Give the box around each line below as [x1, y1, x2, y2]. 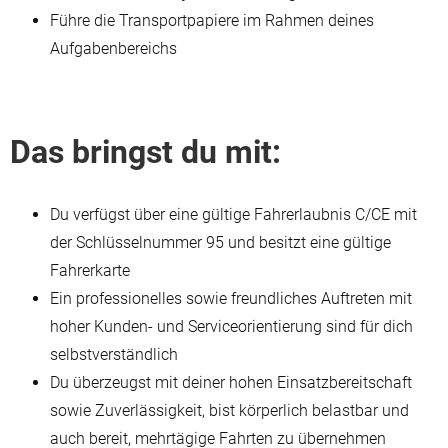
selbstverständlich [50, 344, 178, 364]
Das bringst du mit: [10, 132, 281, 171]
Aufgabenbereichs [50, 38, 181, 58]
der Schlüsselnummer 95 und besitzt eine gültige [50, 232, 391, 252]
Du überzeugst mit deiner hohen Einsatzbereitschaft [50, 372, 412, 392]
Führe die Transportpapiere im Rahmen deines [50, 10, 374, 30]
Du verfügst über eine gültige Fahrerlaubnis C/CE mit [50, 204, 417, 224]
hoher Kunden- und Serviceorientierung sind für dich [50, 316, 413, 336]
